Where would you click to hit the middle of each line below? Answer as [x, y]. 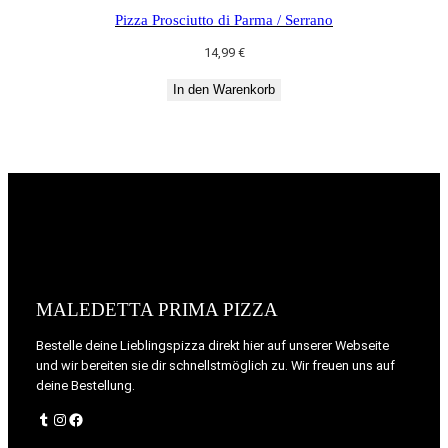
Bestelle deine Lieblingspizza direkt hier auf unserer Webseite [212, 345]
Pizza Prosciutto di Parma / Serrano [224, 19]
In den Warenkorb [224, 89]
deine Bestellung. [85, 385]
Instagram [57, 418]
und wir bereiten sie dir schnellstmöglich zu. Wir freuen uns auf [215, 365]
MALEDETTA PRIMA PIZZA [157, 310]
